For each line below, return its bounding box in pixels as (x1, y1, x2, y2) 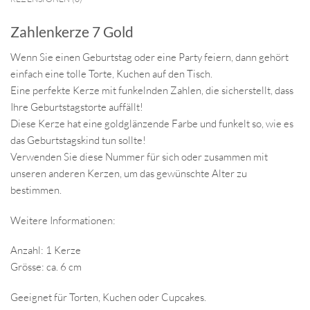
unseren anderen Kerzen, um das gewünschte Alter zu (10, 166, 247, 180)
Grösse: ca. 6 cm (10, 260, 82, 274)
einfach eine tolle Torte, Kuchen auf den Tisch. (10, 66, 212, 80)
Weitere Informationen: (10, 213, 116, 227)
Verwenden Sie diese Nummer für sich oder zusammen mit (10, 149, 268, 163)
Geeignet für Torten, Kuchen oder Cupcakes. (10, 291, 206, 304)
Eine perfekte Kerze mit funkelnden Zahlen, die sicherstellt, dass (10, 83, 293, 97)
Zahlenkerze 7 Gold (10, 23, 134, 42)
